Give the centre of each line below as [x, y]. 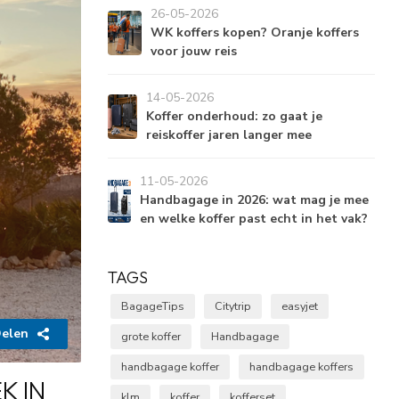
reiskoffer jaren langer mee [229, 135]
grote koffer [151, 336]
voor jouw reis [193, 51]
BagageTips [153, 306]
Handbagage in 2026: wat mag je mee [254, 200]
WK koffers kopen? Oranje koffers [254, 33]
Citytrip [233, 306]
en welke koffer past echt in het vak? [253, 219]
